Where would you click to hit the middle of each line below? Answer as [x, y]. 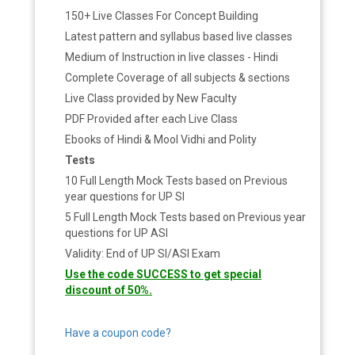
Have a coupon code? [118, 333]
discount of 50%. [109, 290]
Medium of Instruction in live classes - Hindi [172, 57]
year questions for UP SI [125, 197]
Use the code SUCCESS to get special [164, 274]
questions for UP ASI [117, 233]
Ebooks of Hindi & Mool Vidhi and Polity [161, 139]
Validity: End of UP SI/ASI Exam [143, 254]
